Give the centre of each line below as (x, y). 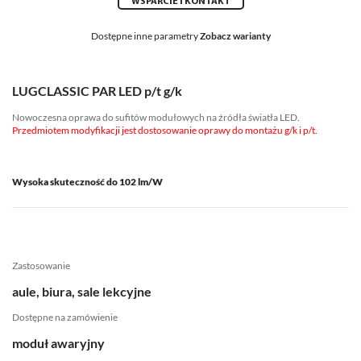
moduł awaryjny (58, 343)
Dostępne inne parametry (145, 36)
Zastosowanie (41, 266)
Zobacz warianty (235, 36)
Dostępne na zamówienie (65, 317)
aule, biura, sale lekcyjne (82, 291)
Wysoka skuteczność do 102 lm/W (87, 182)
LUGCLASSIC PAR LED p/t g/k (97, 91)
